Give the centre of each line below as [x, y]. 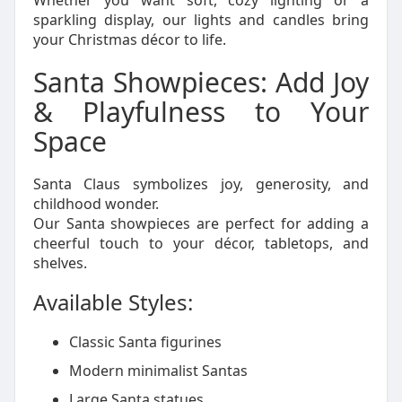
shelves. [60, 263]
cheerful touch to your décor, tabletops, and [201, 243]
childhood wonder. [96, 204]
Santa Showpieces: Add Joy [201, 82]
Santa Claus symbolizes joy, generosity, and [201, 184]
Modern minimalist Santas [158, 371]
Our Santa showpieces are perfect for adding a [201, 223]
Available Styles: [113, 302]
